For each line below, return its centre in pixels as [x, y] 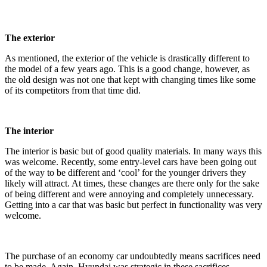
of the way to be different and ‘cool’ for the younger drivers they [125, 172]
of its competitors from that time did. [73, 90]
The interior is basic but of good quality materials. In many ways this [133, 151]
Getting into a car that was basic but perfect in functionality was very [133, 204]
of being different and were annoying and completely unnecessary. [129, 194]
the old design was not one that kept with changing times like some [130, 79]
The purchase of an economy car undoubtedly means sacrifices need [133, 256]
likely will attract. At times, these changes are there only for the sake [132, 183]
